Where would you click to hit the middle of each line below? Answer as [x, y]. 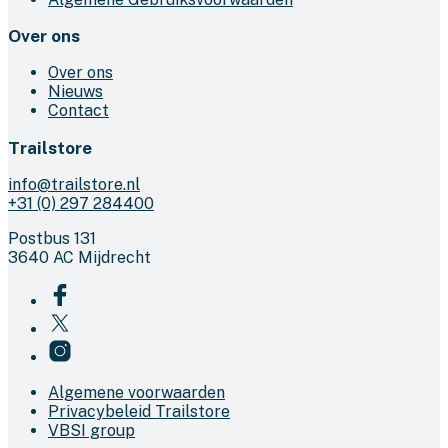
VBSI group [91, 430]
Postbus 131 [52, 238]
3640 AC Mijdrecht [79, 257]
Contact [78, 111]
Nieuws [75, 92]
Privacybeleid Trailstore [139, 411]
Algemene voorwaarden [136, 392]
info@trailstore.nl [74, 184]
